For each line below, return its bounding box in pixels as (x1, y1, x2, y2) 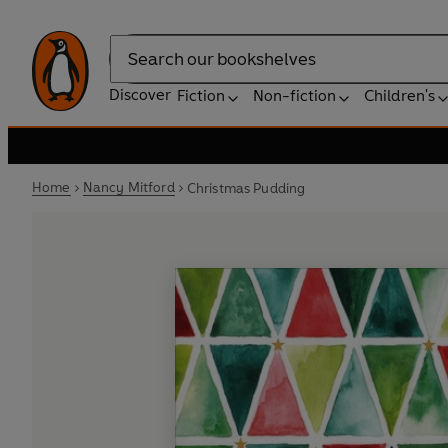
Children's (364, 86, 435, 105)
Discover (109, 85, 171, 104)
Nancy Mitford (82, 179, 175, 196)
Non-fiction (253, 86, 336, 105)
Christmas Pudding (186, 179, 306, 197)
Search (109, 59, 159, 79)
